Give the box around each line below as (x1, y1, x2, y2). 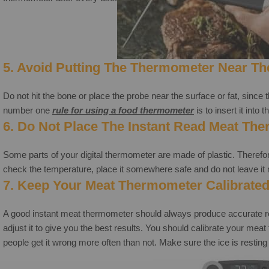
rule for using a (52, 104, 118, 115)
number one (3, 104, 52, 115)
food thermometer (118, 104, 194, 115)
